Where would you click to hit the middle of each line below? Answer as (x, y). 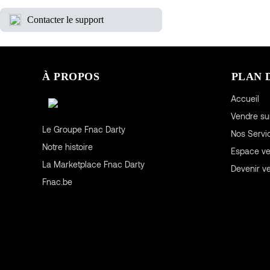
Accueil (245, 98)
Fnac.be (57, 181)
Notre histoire (67, 146)
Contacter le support (65, 19)
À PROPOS (71, 76)
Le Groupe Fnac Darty (83, 129)
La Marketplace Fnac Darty (93, 164)
